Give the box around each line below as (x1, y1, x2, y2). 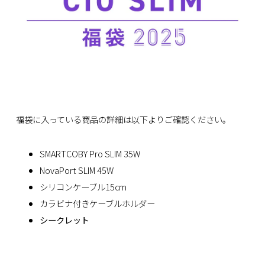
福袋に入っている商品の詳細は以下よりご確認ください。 (15, 112, 231, 125)
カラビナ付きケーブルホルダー (39, 197, 155, 210)
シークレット (39, 214, 89, 227)
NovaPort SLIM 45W (39, 164, 114, 177)
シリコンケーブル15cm (39, 180, 127, 193)
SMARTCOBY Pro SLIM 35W (39, 147, 140, 160)
